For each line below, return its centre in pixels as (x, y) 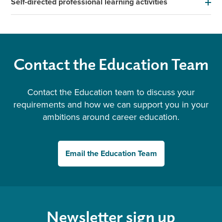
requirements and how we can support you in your (111, 105)
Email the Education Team (111, 153)
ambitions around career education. (111, 117)
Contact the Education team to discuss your (111, 92)
